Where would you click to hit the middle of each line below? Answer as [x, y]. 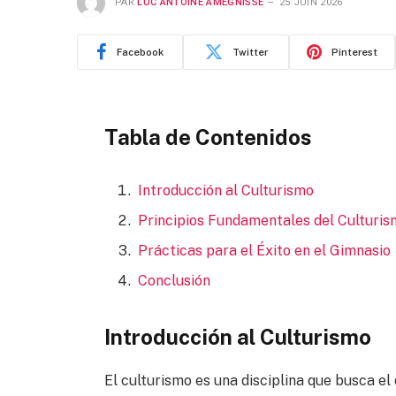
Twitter [250, 52]
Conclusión [174, 280]
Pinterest [354, 52]
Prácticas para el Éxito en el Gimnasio [264, 250]
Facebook [140, 52]
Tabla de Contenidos [208, 137]
